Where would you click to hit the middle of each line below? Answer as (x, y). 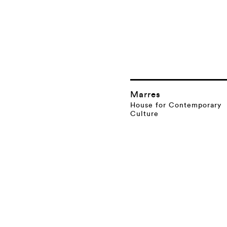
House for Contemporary (176, 106)
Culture (144, 114)
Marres (145, 94)
